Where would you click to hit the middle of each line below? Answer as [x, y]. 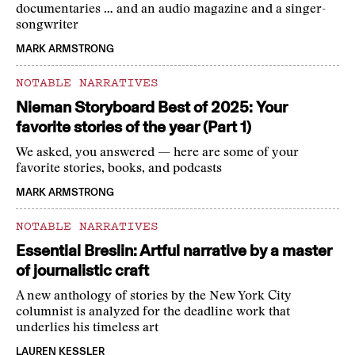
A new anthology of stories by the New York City [154, 297]
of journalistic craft [82, 271]
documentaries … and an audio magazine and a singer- [171, 10]
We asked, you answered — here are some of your [157, 153]
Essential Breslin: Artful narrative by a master [174, 251]
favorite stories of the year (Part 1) [134, 127]
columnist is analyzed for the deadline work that [153, 313]
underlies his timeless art [87, 328]
